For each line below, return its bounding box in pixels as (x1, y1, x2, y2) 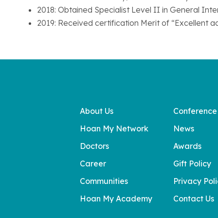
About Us (80, 106, 113, 116)
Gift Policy (173, 159, 211, 168)
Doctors (80, 141, 109, 151)
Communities (80, 176, 128, 186)
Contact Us (173, 194, 214, 203)
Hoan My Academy (80, 194, 152, 203)
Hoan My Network (80, 124, 148, 133)
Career (80, 159, 106, 168)
